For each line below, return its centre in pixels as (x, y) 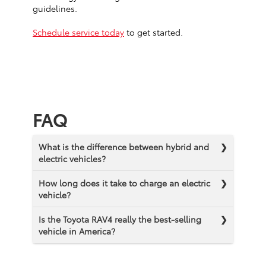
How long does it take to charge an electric (124, 183)
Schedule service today (78, 32)
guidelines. (55, 9)
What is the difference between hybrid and (124, 147)
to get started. (153, 32)
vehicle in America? (77, 231)
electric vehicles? (72, 159)
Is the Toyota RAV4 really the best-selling (120, 219)
